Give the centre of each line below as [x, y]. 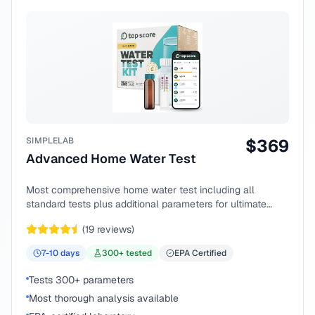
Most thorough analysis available [104, 298]
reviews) [114, 229]
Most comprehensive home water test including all [140, 190]
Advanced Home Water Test [111, 159]
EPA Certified [200, 253]
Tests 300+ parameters [81, 280]
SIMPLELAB [50, 141]
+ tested [135, 253]
